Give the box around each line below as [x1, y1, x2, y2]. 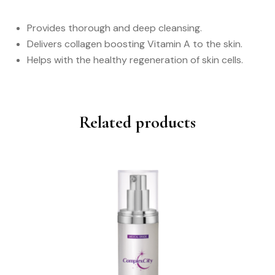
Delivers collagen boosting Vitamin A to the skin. [27, 37, 242, 50]
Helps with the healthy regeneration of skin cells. [27, 53, 243, 66]
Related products [79, 112, 196, 133]
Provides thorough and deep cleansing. [27, 21, 202, 34]
